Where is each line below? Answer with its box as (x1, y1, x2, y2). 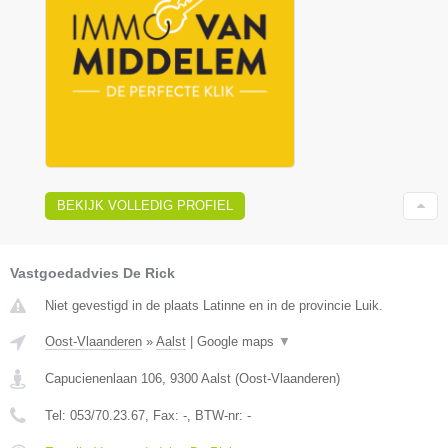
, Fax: (145, 407, 183, 423)
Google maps (197, 333, 278, 349)
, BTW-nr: (187, 407, 247, 423)
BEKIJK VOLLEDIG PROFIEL (57, 197, 233, 213)
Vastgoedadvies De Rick (10, 264, 175, 281)
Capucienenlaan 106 (45, 370, 162, 386)
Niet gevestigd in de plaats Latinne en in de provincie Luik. (45, 297, 383, 313)
